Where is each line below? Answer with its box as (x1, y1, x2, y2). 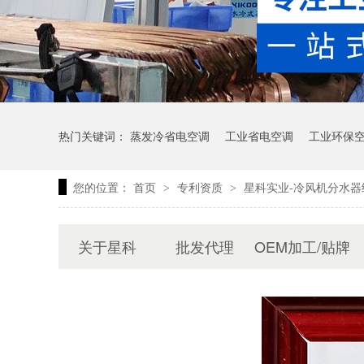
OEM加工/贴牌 (254, 235, 350, 257)
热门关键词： (58, 127, 130, 144)
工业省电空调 (225, 127, 293, 144)
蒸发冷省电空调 (130, 127, 210, 144)
